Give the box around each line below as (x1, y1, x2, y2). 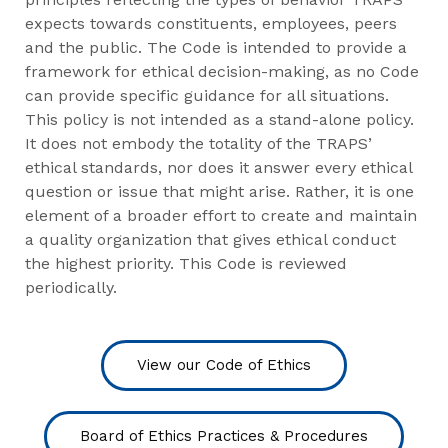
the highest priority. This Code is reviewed (25, 253, 347, 273)
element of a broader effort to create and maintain (25, 205, 417, 225)
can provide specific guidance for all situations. (25, 85, 389, 105)
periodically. (25, 277, 117, 297)
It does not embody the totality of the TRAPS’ (25, 133, 372, 153)
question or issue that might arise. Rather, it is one (25, 181, 414, 201)
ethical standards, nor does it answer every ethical (25, 157, 412, 177)
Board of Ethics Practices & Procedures (80, 426, 368, 445)
